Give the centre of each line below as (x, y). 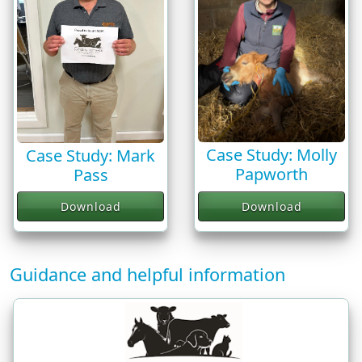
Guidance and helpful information (147, 275)
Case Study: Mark (90, 156)
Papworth (271, 175)
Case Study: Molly (271, 155)
